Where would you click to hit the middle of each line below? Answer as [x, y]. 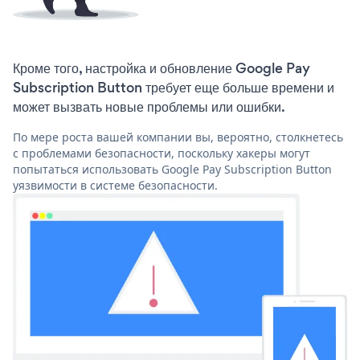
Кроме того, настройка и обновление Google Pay [162, 69]
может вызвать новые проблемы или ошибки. [149, 107]
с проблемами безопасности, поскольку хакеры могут [162, 153]
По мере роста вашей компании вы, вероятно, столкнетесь [178, 137]
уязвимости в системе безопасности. [115, 186]
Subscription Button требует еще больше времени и [174, 88]
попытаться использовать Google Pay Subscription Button [172, 170]
